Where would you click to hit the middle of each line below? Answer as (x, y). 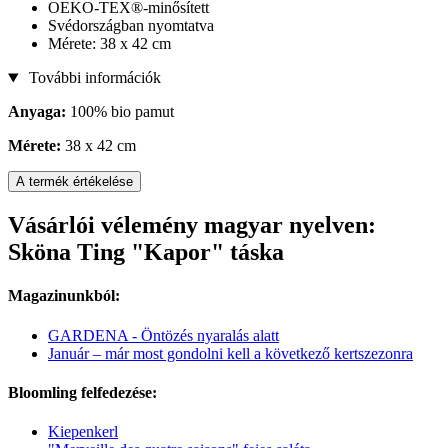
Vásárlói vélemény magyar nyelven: (192, 225)
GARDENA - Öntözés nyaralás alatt (163, 335)
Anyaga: (37, 112)
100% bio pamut (120, 112)
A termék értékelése (74, 182)
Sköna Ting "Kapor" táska (146, 252)
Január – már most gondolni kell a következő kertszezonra (230, 353)
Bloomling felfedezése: (82, 392)
